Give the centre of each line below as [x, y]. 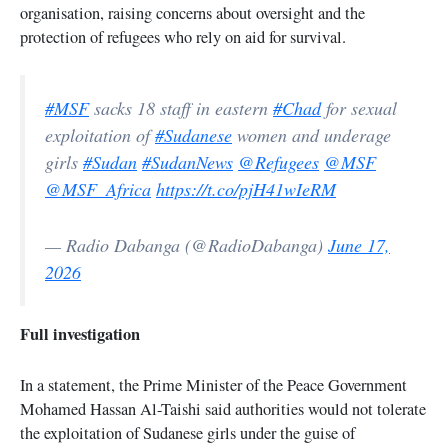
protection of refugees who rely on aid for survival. [183, 36]
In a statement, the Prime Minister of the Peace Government [213, 384]
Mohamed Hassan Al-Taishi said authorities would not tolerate [223, 408]
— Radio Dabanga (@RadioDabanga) [186, 245]
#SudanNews [187, 162]
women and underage [311, 135]
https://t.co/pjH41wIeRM [246, 189]
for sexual [359, 108]
